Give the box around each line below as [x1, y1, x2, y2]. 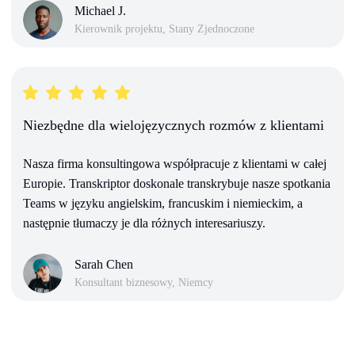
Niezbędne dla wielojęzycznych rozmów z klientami [23, 116, 324, 133]
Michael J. [74, 4, 126, 18]
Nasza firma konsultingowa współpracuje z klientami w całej [23, 156, 326, 170]
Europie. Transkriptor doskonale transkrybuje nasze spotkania [23, 176, 330, 190]
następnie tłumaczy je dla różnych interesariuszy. [23, 216, 265, 230]
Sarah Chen [74, 258, 133, 272]
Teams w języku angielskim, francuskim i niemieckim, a [23, 196, 303, 210]
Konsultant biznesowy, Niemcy [74, 277, 213, 289]
